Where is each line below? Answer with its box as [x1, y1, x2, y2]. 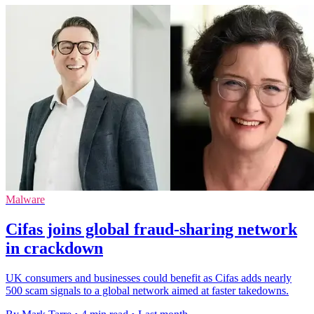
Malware [6, 193, 45, 206]
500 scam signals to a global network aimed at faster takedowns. [6, 285, 289, 297]
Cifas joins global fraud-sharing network [6, 220, 297, 239]
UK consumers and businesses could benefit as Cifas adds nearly [6, 272, 292, 285]
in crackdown [6, 239, 103, 258]
